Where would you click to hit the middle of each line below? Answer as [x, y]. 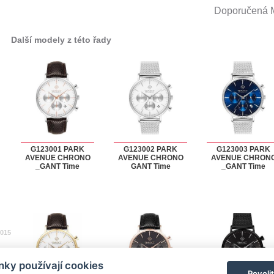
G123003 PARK [243, 149]
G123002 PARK [150, 149]
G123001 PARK [57, 149]
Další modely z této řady [61, 40]
